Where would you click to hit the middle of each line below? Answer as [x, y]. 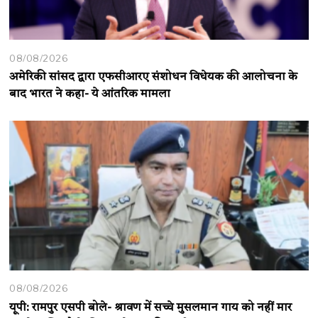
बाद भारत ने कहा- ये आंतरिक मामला [90, 95]
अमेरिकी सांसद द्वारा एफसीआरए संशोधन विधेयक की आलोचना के [154, 78]
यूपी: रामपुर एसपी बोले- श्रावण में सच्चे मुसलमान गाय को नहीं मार [151, 308]
